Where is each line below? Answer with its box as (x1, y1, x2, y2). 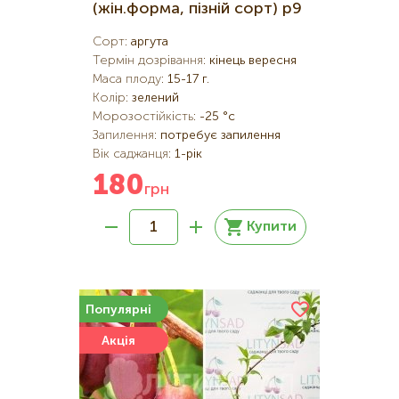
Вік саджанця (93, 148, 168, 160)
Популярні (85, 304, 151, 316)
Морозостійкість (93, 110, 193, 123)
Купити (247, 220, 297, 234)
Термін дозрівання (93, 54, 203, 67)
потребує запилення (160, 129, 281, 142)
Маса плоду (93, 73, 161, 85)
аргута (131, 36, 168, 48)
